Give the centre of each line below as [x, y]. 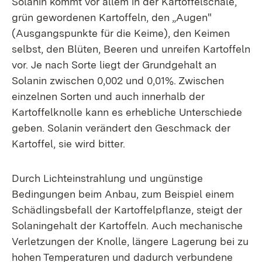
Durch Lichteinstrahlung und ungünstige [107, 178]
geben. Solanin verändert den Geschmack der [121, 128]
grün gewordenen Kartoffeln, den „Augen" [112, 17]
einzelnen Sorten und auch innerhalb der [108, 96]
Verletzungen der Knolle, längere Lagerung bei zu [130, 241]
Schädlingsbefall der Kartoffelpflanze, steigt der [127, 210]
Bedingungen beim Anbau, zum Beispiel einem [123, 194]
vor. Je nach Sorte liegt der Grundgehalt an [114, 65]
